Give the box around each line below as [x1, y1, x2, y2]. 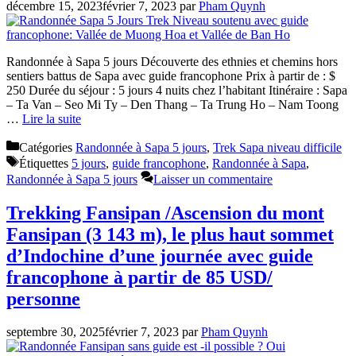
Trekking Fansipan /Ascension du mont [6, 202, 324, 223]
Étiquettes [19, 156, 72, 170]
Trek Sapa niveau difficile [213, 140, 342, 154]
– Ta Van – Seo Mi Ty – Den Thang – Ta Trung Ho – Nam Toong [6, 97, 339, 111]
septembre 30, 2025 [6, 325, 105, 339]
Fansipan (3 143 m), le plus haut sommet [6, 223, 334, 245]
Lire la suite [22, 111, 81, 126]
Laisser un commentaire [153, 172, 273, 186]
